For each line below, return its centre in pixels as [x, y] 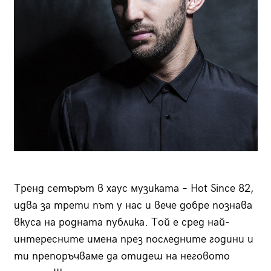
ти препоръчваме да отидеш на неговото [122, 256]
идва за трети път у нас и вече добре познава [133, 206]
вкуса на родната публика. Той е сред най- [121, 223]
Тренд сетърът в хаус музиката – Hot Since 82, [133, 189]
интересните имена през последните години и [133, 240]
